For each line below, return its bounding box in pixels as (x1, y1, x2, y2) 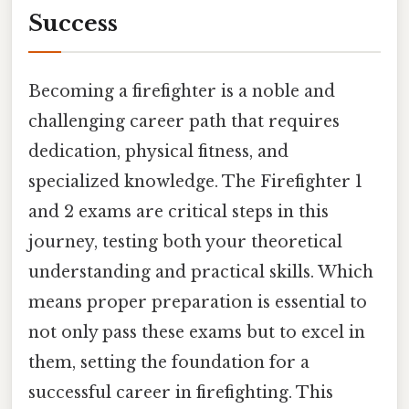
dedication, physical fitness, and (28, 141, 288, 162)
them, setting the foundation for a (28, 351, 309, 372)
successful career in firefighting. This (28, 382, 333, 403)
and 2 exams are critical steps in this (28, 201, 329, 222)
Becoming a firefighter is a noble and (28, 80, 335, 101)
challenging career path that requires (28, 110, 340, 131)
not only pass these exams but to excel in (28, 321, 365, 342)
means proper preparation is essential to (28, 291, 367, 312)
